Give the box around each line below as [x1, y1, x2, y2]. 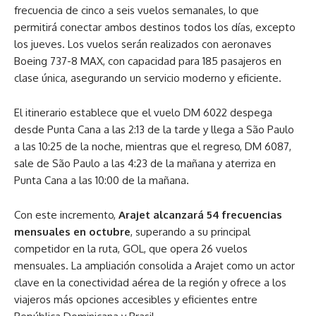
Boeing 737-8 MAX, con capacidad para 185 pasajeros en [14, 54, 281, 68]
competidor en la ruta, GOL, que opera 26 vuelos [14, 242, 248, 255]
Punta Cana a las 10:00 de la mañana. [14, 174, 189, 187]
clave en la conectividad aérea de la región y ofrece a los [14, 276, 286, 289]
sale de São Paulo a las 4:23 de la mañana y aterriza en [14, 157, 276, 170]
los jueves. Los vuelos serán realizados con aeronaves [14, 37, 272, 51]
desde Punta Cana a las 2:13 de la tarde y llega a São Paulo [14, 123, 294, 136]
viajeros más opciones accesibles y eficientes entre [14, 293, 257, 306]
